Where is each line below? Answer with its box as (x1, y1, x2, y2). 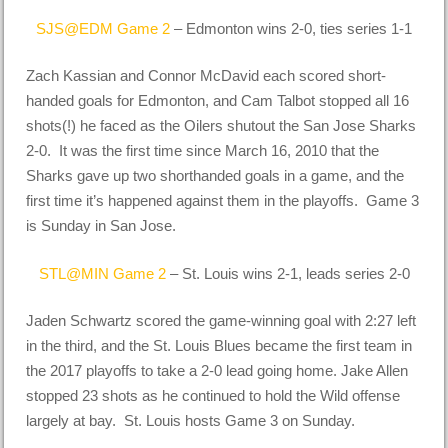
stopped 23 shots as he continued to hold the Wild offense (26, 387, 401, 405)
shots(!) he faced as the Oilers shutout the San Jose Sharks (26, 117, 417, 135)
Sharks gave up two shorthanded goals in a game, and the (26, 167, 405, 185)
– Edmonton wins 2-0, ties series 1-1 (170, 19, 412, 37)
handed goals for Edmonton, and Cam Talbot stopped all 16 (26, 92, 410, 110)
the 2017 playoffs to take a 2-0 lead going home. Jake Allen (26, 362, 409, 380)
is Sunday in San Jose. (26, 217, 177, 235)
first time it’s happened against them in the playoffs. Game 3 (26, 192, 420, 210)
